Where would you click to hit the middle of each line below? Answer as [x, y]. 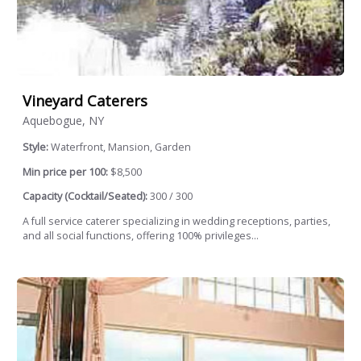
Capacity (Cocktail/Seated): [85, 197]
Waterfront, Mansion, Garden [121, 147]
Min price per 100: [65, 172]
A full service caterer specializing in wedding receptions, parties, [176, 221]
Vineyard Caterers [85, 101]
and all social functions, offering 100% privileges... [141, 235]
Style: [37, 147]
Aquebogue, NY [63, 121]
